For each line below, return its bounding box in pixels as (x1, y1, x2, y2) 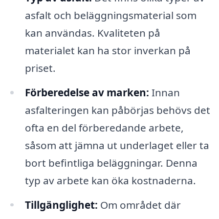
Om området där (97, 197, 181, 212)
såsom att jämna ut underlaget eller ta (24, 138, 209, 152)
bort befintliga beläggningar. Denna (24, 155, 197, 170)
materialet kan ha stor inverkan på (24, 43, 191, 57)
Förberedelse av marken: (24, 85, 149, 99)
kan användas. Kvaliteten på (24, 25, 160, 40)
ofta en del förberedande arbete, (24, 120, 184, 134)
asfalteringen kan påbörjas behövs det (24, 103, 210, 117)
